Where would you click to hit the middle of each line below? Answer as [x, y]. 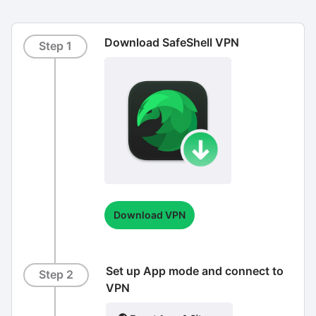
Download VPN [149, 214]
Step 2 [56, 275]
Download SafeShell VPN [171, 42]
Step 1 [55, 47]
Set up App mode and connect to [194, 271]
